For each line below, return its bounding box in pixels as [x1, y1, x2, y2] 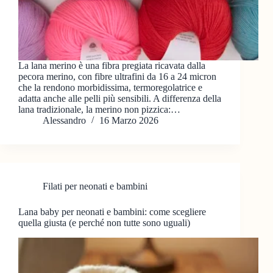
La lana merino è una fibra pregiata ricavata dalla [18, 60, 205, 71]
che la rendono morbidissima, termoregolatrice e [18, 82, 202, 93]
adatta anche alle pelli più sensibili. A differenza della [18, 93, 221, 104]
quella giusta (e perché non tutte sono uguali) [18, 218, 190, 229]
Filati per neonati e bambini [43, 181, 147, 192]
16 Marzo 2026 [99, 115, 158, 126]
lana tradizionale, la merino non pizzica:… [18, 104, 180, 115]
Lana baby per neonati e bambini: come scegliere [18, 207, 206, 218]
